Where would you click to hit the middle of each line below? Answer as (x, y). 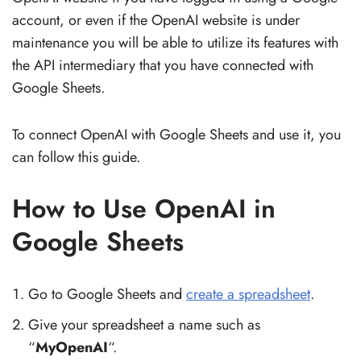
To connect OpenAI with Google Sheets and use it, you (176, 134)
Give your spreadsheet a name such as (144, 324)
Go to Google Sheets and (107, 294)
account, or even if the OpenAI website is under (156, 20)
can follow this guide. (76, 157)
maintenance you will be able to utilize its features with (175, 42)
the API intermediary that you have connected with (163, 65)
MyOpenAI (72, 347)
